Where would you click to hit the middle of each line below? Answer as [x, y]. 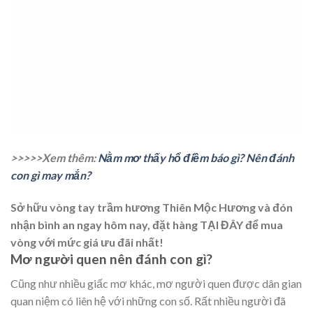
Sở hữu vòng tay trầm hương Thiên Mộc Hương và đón [152, 208]
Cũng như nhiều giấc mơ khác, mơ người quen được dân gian [156, 283]
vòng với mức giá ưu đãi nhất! [87, 242]
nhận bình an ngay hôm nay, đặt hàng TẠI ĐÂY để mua [147, 225]
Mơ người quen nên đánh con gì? [111, 259]
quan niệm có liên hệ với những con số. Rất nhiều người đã [148, 300]
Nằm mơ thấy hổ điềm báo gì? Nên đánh [196, 158]
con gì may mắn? [51, 175]
